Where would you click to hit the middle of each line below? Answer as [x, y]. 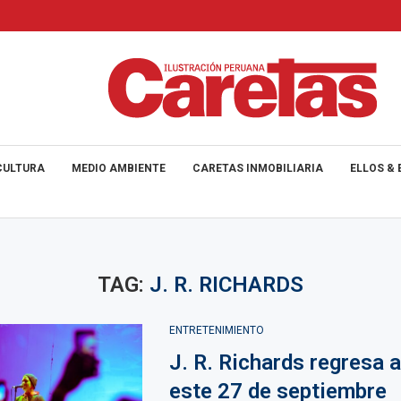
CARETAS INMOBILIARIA [258, 168]
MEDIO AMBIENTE [119, 168]
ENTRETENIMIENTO [216, 330]
